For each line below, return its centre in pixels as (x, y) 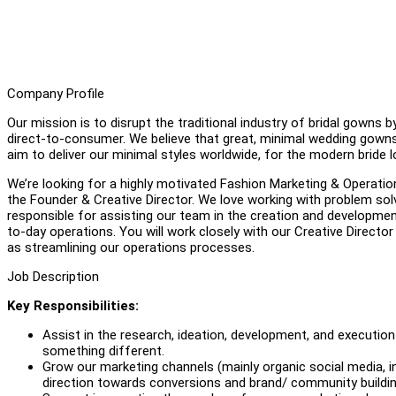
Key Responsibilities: (73, 305)
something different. (103, 350)
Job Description (53, 276)
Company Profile (56, 93)
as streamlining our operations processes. (131, 247)
